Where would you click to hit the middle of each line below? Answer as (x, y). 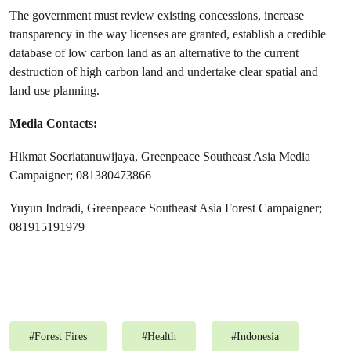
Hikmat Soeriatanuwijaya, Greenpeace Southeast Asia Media (160, 156)
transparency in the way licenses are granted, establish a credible (168, 34)
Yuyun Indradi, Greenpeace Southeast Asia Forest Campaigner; (166, 208)
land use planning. (54, 90)
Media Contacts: (53, 123)
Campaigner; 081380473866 (80, 175)
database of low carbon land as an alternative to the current (154, 53)
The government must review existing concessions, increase (157, 15)
